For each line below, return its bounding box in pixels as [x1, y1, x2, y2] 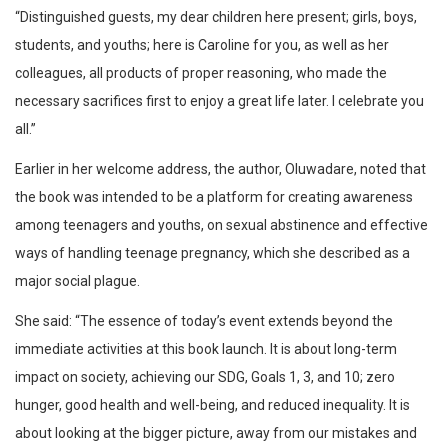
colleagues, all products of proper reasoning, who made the [15, 65, 387, 82]
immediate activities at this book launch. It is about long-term [15, 341, 397, 358]
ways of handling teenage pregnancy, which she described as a [15, 245, 410, 262]
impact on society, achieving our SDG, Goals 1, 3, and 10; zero [15, 369, 395, 386]
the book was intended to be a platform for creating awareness [15, 189, 413, 206]
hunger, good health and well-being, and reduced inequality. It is [15, 397, 410, 414]
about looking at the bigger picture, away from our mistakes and [15, 425, 417, 442]
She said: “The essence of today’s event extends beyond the [15, 313, 393, 330]
